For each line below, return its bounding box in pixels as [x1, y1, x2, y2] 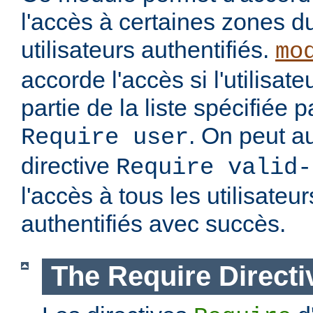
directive [21, 152, 116, 180]
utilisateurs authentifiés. [21, 36, 275, 64]
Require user [21, 124, 189, 152]
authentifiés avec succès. [21, 210, 286, 238]
